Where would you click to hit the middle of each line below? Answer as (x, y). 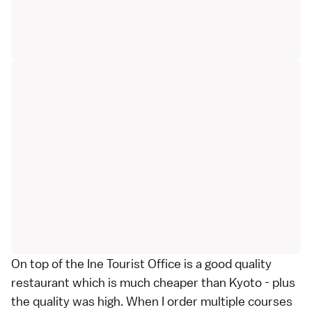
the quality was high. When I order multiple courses (152, 302)
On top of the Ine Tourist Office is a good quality (141, 264)
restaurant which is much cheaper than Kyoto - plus (153, 283)
